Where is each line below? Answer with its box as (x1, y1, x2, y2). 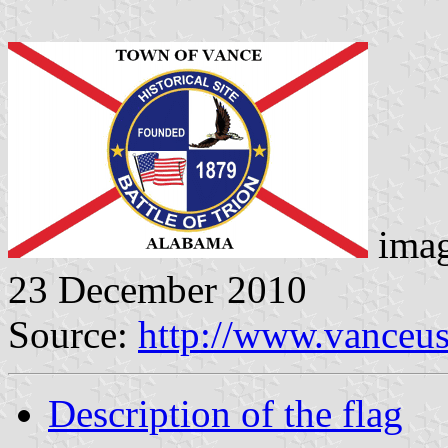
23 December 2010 (8, 267, 307, 311)
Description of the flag (48, 391, 403, 435)
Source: (8, 312, 138, 356)
